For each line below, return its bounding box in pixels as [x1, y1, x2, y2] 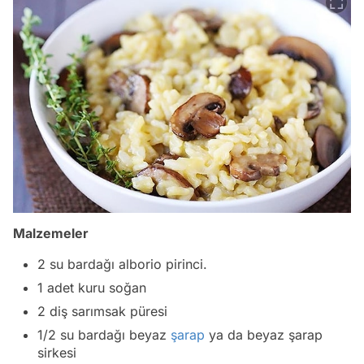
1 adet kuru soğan [37, 279, 146, 297]
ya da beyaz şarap [205, 327, 323, 344]
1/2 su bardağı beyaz [37, 327, 171, 344]
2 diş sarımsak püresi [37, 303, 167, 320]
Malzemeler [13, 225, 89, 242]
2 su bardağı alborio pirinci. [37, 256, 207, 273]
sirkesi [37, 344, 80, 362]
